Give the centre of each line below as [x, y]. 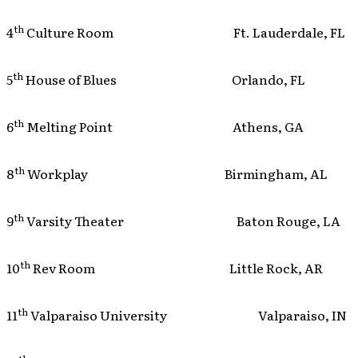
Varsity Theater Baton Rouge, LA [182, 221]
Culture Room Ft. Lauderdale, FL [185, 32]
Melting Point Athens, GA [164, 126]
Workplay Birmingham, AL [176, 173]
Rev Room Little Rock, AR [177, 268]
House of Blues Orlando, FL [164, 79]
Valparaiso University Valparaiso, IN [187, 315]
